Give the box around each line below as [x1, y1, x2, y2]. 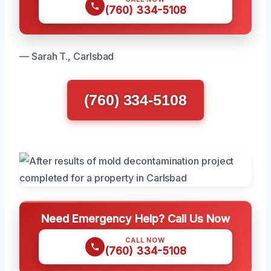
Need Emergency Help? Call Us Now [41, 212, 230, 225]
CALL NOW [125, 236, 165, 244]
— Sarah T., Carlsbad [19, 50, 114, 62]
